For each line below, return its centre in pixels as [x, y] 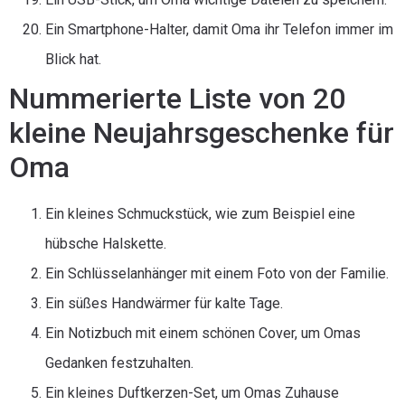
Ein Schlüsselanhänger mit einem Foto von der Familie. [217, 273]
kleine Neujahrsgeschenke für [202, 133]
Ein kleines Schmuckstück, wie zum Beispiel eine [200, 214]
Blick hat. [73, 59]
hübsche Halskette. [106, 244]
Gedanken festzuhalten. [119, 363]
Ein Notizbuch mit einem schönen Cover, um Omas [203, 333]
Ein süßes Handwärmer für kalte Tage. [164, 303]
